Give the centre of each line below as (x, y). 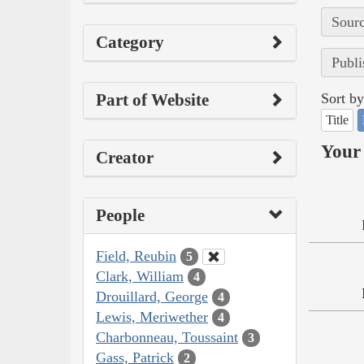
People (120, 215)
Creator (125, 157)
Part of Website (152, 100)
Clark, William (140, 276)
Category (130, 42)
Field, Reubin (136, 256)
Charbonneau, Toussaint (167, 337)
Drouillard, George (152, 296)
